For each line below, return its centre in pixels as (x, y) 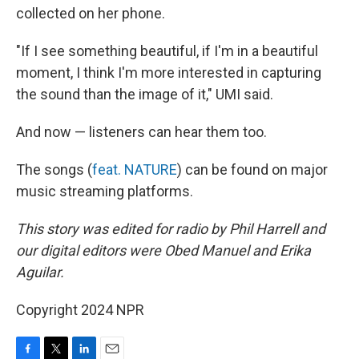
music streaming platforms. (105, 191)
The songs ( (54, 169)
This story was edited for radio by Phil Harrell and (171, 229)
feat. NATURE (135, 169)
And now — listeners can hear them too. (141, 132)
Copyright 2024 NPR (80, 310)
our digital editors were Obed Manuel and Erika (163, 250)
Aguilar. (40, 272)
